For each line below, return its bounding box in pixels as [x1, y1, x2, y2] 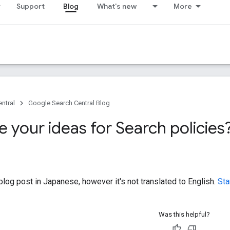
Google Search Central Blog [28, 99, 110, 107]
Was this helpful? [158, 210, 210, 218]
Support [16, 2, 45, 11]
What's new [97, 2, 137, 11]
